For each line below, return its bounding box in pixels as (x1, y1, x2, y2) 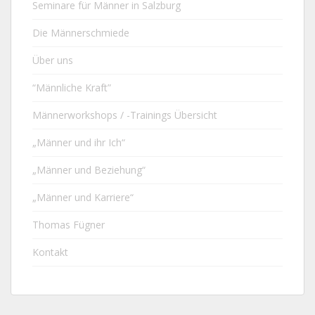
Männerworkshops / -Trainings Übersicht (32, 108, 217, 122)
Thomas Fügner (32, 217, 105, 231)
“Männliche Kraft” (32, 80, 111, 94)
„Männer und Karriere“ (32, 190, 134, 204)
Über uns (32, 53, 73, 67)
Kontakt (32, 245, 68, 259)
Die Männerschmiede (32, 25, 129, 39)
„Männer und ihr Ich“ (32, 135, 125, 149)
